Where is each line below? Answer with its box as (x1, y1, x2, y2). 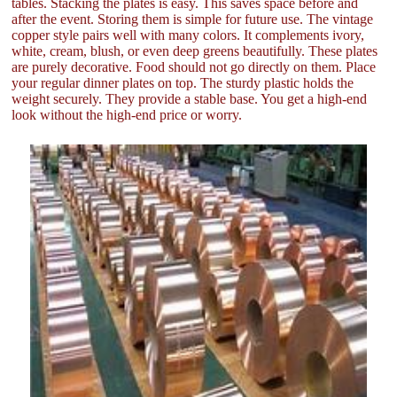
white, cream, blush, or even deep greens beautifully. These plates (12, 43, 378, 58)
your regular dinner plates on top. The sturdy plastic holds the (12, 74, 354, 90)
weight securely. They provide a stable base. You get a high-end (12, 90, 368, 106)
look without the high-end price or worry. (12, 106, 243, 122)
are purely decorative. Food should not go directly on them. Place (12, 58, 377, 74)
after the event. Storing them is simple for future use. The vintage (12, 11, 374, 27)
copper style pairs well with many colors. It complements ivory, (12, 27, 365, 43)
